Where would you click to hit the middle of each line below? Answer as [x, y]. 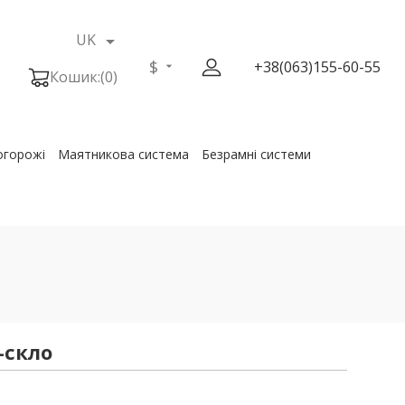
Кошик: [75, 77]
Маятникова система [123, 154]
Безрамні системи [256, 154]
